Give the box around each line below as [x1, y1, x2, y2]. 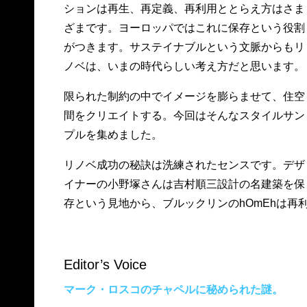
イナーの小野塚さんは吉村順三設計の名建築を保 [63, 178, 305, 190]
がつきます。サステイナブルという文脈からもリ [63, 41, 305, 53]
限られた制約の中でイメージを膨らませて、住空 [63, 90, 305, 102]
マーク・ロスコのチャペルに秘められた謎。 [63, 284, 283, 295]
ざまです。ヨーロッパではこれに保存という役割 [63, 22, 305, 34]
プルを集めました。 [63, 129, 162, 140]
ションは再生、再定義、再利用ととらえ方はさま [63, 3, 305, 14]
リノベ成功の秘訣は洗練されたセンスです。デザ [63, 159, 305, 171]
